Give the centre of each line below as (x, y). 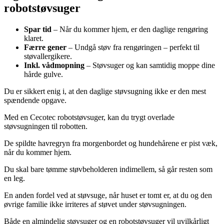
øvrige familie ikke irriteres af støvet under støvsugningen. (95, 204)
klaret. (34, 38)
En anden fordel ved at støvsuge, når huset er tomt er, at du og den (108, 195)
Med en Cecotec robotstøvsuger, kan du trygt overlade (89, 117)
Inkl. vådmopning (54, 65)
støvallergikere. (48, 56)
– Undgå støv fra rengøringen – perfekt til (133, 47)
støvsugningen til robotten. (46, 126)
